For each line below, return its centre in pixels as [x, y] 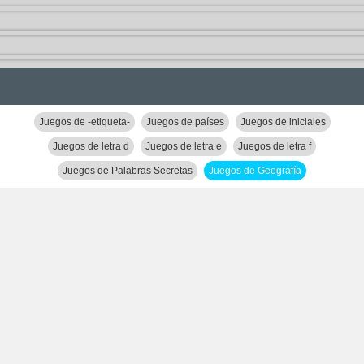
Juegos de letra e [184, 146]
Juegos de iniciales [283, 122]
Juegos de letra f [275, 146]
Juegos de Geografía [255, 171]
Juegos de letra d [91, 146]
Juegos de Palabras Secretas [128, 171]
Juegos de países [185, 122]
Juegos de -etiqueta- [84, 122]
